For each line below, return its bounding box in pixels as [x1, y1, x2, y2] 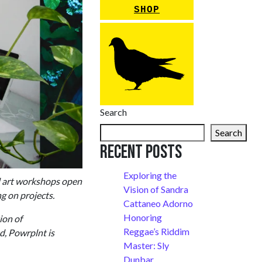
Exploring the [123, 170, 177, 181]
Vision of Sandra [123, 184, 188, 195]
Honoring [123, 212, 162, 223]
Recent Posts [100, 141, 182, 164]
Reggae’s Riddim [123, 226, 189, 237]
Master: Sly [123, 240, 169, 251]
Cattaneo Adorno [123, 198, 193, 209]
